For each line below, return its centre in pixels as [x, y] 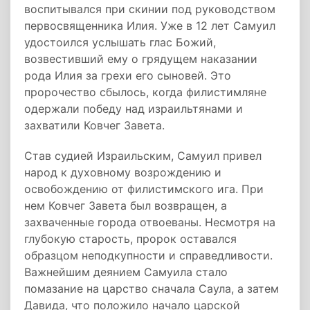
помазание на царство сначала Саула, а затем [152, 289]
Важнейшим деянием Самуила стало [126, 272]
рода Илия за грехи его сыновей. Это [128, 75]
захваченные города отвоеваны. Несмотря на [150, 222]
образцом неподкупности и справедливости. [148, 255]
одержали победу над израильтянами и [134, 109]
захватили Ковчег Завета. [94, 125]
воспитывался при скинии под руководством [150, 9]
